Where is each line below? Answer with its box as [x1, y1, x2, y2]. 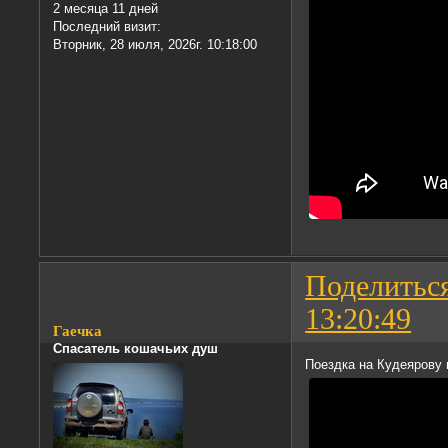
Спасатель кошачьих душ [53, 340, 219, 356]
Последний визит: [53, 19, 162, 35]
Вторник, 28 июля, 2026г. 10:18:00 [53, 37, 258, 53]
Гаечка [53, 322, 103, 339]
